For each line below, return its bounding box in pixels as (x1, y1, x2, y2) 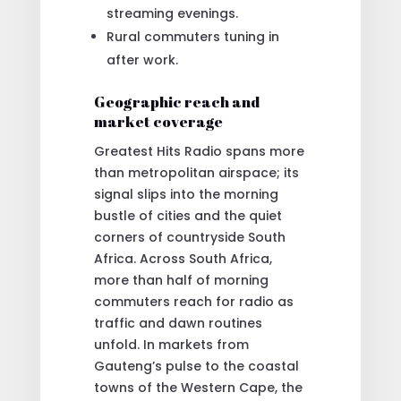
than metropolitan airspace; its (93, 163, 299, 182)
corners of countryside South (93, 227, 286, 246)
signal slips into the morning (93, 184, 278, 203)
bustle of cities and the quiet (93, 206, 282, 225)
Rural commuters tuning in (106, 27, 279, 46)
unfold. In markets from (93, 335, 249, 354)
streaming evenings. (106, 4, 238, 22)
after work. (106, 50, 178, 69)
